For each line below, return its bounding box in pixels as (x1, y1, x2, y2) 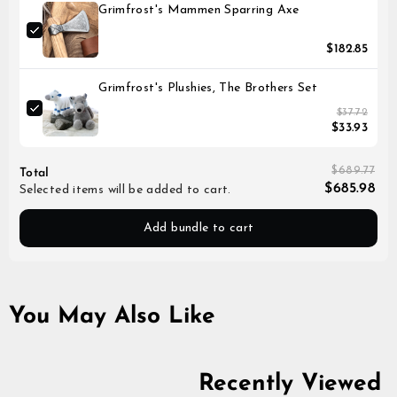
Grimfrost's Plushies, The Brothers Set (98, 82, 318, 96)
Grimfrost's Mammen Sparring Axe (98, 4, 300, 18)
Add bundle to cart (143, 221, 254, 235)
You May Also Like (9, 304, 215, 329)
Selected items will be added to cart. (19, 183, 231, 197)
